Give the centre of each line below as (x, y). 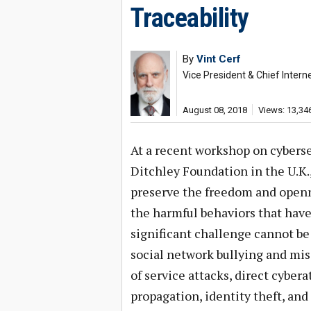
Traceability (190, 18)
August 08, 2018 (215, 110)
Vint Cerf (218, 59)
